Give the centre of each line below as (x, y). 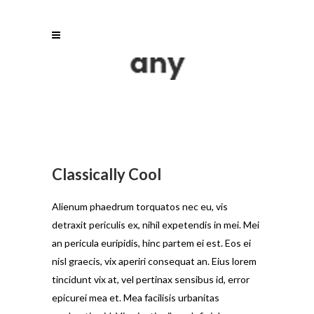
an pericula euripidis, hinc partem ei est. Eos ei (151, 243)
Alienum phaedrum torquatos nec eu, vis (140, 206)
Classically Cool (107, 174)
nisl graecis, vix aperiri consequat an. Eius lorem (154, 261)
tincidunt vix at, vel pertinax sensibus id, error (151, 279)
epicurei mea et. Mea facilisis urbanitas (136, 298)
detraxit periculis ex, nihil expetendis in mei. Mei (156, 225)
